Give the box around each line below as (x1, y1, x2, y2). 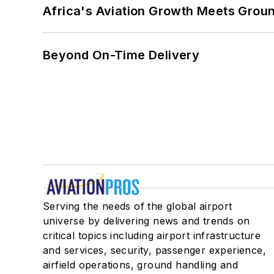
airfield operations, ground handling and (43, 259, 238, 272)
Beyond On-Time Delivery (43, 48, 201, 63)
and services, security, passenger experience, (43, 244, 266, 257)
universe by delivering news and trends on (43, 215, 250, 228)
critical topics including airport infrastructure (43, 229, 261, 242)
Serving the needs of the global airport (43, 200, 232, 213)
